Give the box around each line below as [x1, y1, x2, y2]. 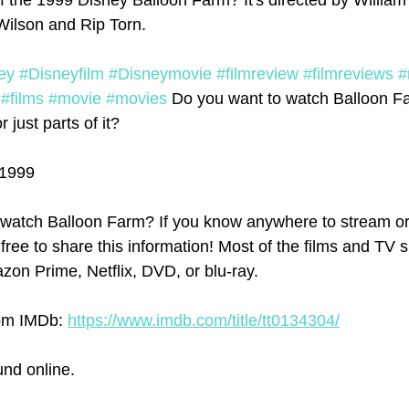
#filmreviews [303, 65, 393, 84]
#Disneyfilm [19, 65, 104, 84]
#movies [106, 89, 167, 109]
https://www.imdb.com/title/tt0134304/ [68, 311, 340, 330]
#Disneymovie [109, 65, 212, 84]
